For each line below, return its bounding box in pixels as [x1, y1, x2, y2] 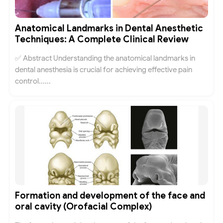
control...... [15, 76, 51, 86]
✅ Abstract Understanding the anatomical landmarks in [15, 53, 195, 63]
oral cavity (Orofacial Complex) [15, 201, 152, 212]
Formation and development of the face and [15, 190, 205, 201]
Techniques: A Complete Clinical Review [15, 34, 189, 45]
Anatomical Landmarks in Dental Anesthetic [15, 23, 203, 34]
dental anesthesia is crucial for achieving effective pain [15, 65, 192, 74]
